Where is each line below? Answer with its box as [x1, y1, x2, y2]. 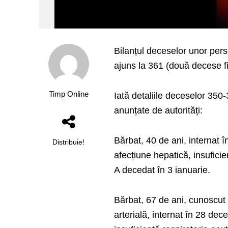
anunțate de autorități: [114, 105, 203, 116]
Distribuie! [52, 138, 85, 146]
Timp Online [48, 90, 89, 98]
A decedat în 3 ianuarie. [114, 165, 211, 175]
